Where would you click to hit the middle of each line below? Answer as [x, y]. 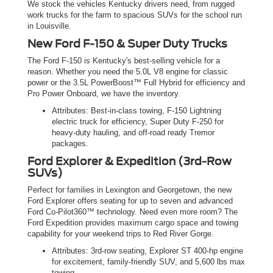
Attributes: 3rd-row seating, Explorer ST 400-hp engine [147, 251]
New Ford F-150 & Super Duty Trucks [127, 44]
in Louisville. [49, 26]
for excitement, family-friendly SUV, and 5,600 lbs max [148, 262]
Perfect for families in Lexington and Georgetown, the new [129, 190]
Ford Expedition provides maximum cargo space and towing [133, 223]
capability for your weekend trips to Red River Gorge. [120, 234]
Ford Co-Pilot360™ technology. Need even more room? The [132, 212]
